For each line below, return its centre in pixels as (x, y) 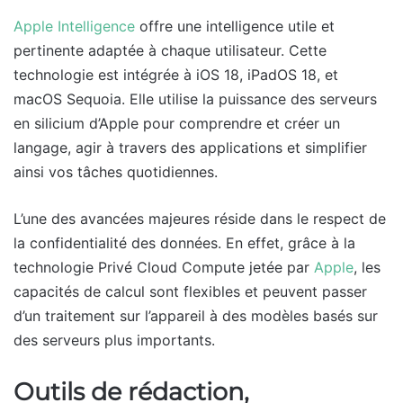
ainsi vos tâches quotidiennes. (116, 172)
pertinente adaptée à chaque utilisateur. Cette (170, 51)
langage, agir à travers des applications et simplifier (190, 148)
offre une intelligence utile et (235, 27)
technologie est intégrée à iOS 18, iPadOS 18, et (176, 75)
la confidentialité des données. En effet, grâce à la (184, 243)
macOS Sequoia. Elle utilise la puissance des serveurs (195, 99)
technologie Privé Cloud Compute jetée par (164, 268)
